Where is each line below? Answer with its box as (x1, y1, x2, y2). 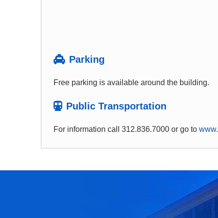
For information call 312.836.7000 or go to (53, 125, 199, 133)
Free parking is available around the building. (53, 78, 209, 87)
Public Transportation (66, 101, 166, 111)
